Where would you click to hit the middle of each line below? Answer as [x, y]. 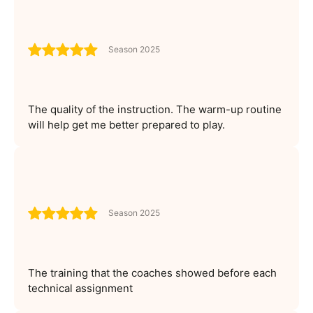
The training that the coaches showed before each [152, 272]
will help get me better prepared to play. [126, 124]
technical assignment [80, 288]
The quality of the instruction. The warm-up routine [155, 109]
